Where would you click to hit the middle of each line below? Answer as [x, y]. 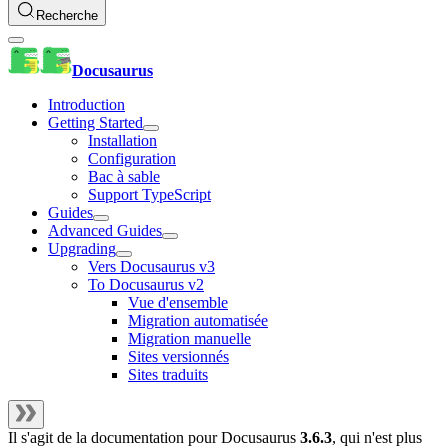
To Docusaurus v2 [146, 285]
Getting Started [95, 123]
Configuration [132, 159]
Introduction [86, 105]
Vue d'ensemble [178, 303]
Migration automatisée [198, 321]
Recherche [67, 16]
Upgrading [82, 249]
